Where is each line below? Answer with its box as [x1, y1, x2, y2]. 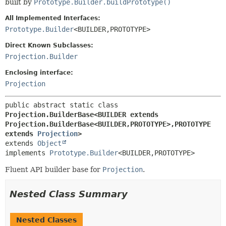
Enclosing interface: [5, 69, 73, 76]
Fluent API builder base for [5, 165, 102, 174]
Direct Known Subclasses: [5, 41, 93, 49]
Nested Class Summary [10, 188, 128, 199]
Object [37, 139, 62, 147]
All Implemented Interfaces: [5, 14, 100, 22]
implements [5, 148, 49, 157]
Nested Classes [16, 215, 77, 224]
